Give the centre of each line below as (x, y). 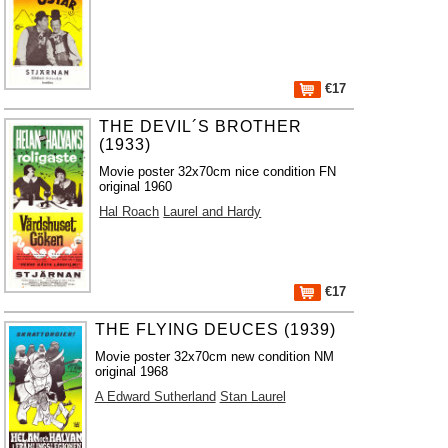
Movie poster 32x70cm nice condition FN (218, 171)
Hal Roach (129, 211)
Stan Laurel (252, 396)
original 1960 (136, 186)
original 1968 (131, 371)
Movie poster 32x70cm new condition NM (214, 356)
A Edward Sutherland (155, 396)
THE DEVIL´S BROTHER (201, 126)
